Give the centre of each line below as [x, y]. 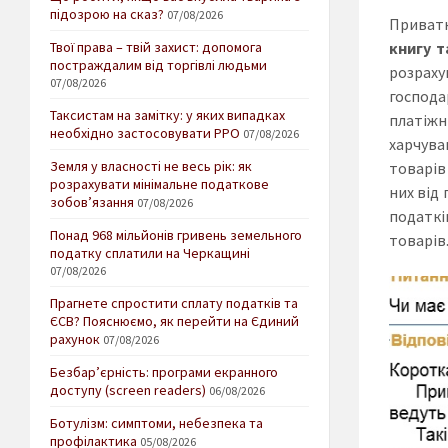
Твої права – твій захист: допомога [156, 47]
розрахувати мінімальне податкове [159, 184]
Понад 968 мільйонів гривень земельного [176, 235]
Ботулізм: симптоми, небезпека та [156, 423]
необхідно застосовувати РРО [145, 133]
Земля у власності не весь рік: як [151, 166]
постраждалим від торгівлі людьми [158, 65]
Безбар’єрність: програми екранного [164, 372]
